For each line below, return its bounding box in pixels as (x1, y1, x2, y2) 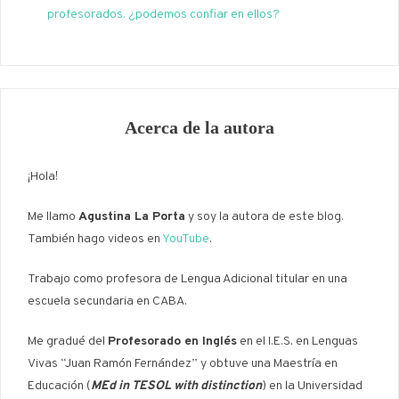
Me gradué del (28, 334, 108, 350)
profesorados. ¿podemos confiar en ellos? (47, 7, 280, 23)
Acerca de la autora (125, 118, 274, 138)
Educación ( (28, 379, 91, 395)
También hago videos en (28, 232, 162, 248)
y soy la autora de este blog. (185, 209, 344, 225)
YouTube (162, 232, 209, 248)
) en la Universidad (262, 379, 362, 395)
